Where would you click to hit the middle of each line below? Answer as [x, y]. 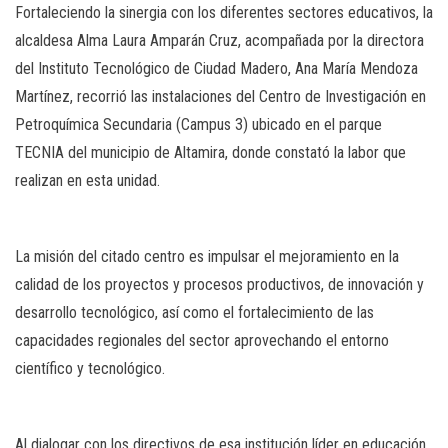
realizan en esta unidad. [87, 181]
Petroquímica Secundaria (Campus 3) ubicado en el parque [198, 125]
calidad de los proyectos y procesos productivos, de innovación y [219, 285]
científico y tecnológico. [90, 369]
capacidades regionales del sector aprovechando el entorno [202, 341]
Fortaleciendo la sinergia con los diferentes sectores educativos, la [224, 13]
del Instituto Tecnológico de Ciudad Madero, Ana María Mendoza [216, 69]
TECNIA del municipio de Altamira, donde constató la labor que [210, 153]
